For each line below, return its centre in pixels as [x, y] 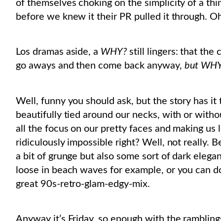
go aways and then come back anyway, [100, 66]
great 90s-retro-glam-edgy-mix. [83, 184]
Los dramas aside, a [57, 52]
